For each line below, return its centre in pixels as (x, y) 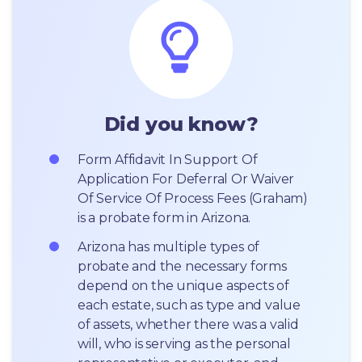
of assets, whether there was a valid (188, 324)
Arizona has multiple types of (169, 246)
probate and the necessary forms (182, 266)
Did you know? (181, 124)
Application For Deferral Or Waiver (186, 179)
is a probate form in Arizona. (164, 217)
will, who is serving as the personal (184, 343)
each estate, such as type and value (189, 305)
